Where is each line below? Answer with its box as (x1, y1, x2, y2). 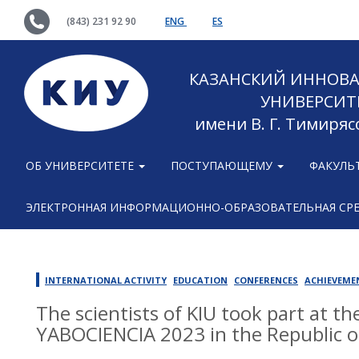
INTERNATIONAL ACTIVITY (45, 274, 167, 286)
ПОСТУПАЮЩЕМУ (171, 158, 276, 173)
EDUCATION (173, 274, 228, 286)
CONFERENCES (234, 274, 298, 286)
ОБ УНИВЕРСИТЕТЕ (26, 158, 137, 173)
